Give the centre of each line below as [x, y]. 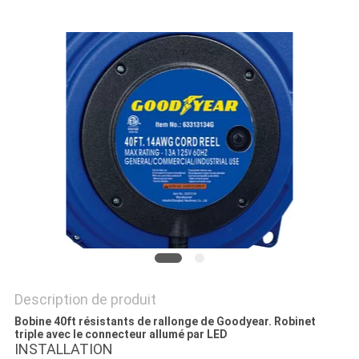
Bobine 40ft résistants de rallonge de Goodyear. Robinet [165, 322]
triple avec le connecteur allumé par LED [121, 335]
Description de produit [85, 300]
